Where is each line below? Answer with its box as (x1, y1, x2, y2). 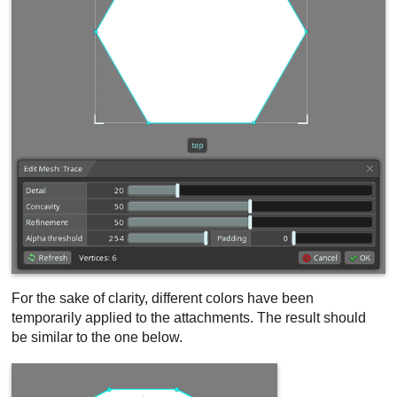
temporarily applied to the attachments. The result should (12, 310, 367, 326)
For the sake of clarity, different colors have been (12, 291, 315, 307)
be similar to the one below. (12, 330, 183, 346)
